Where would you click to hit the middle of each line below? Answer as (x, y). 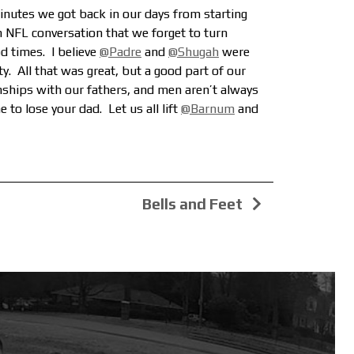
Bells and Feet (194, 204)
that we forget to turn (165, 33)
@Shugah (194, 52)
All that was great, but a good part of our (130, 71)
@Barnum (208, 109)
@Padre (121, 52)
